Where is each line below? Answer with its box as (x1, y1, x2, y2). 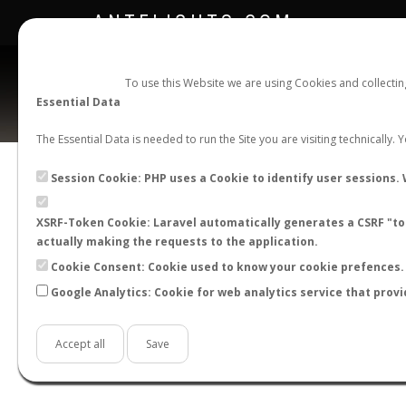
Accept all (55, 336, 105, 352)
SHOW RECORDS (279, 215, 377, 227)
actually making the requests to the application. (36, 234, 318, 249)
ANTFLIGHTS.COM (92, 11, 294, 34)
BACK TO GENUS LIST (115, 215, 247, 227)
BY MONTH (119, 314, 189, 327)
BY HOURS (233, 314, 299, 327)
